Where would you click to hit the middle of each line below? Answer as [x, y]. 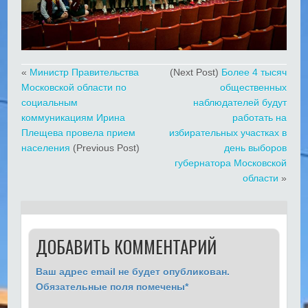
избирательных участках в [228, 132]
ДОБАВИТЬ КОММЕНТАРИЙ [126, 246]
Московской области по [74, 87]
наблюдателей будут [240, 102]
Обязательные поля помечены [111, 286]
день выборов [255, 147]
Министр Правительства [85, 72]
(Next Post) [195, 72]
